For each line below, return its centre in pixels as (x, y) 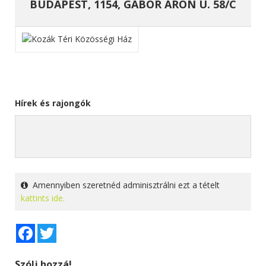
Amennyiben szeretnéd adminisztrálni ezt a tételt (124, 185)
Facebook (54, 228)
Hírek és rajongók (53, 103)
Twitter (70, 228)
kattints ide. (43, 198)
